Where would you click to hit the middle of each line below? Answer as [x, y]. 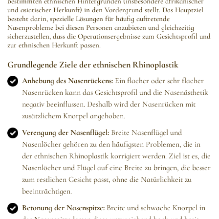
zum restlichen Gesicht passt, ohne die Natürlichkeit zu [107, 180]
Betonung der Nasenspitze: [63, 208]
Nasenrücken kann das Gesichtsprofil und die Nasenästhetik [115, 93]
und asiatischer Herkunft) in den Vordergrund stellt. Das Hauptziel [105, 10]
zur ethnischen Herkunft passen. [54, 45]
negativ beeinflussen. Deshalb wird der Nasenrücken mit [109, 104]
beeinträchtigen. [47, 191]
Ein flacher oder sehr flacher [158, 81]
